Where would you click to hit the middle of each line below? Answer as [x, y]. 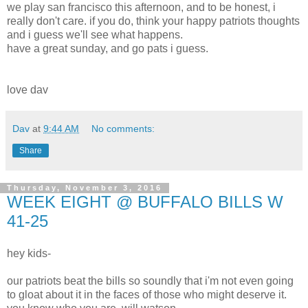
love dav [27, 89]
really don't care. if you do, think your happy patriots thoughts [153, 21]
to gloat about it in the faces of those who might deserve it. [147, 295]
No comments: [123, 128]
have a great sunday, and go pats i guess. [108, 48]
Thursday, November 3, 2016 [85, 188]
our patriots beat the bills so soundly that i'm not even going [150, 281]
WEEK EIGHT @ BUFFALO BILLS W [145, 201]
